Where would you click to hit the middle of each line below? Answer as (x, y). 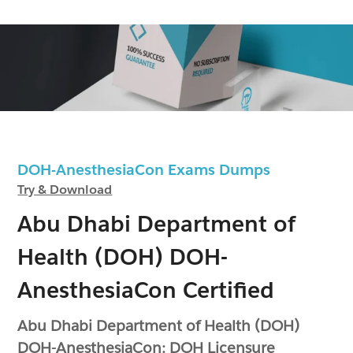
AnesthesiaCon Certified (146, 290)
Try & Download (65, 189)
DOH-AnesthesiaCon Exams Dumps (152, 169)
